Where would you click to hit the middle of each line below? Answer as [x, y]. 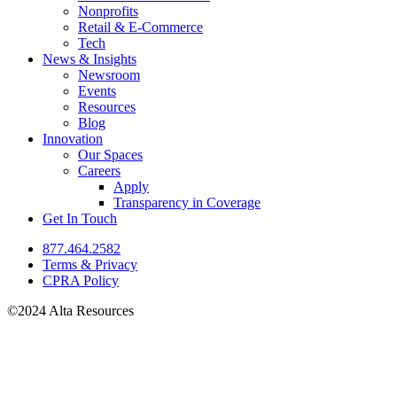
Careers [99, 170]
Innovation [73, 138]
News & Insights [90, 58]
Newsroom [109, 74]
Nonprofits [108, 11]
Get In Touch [80, 218]
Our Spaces [110, 154]
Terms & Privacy [90, 264]
